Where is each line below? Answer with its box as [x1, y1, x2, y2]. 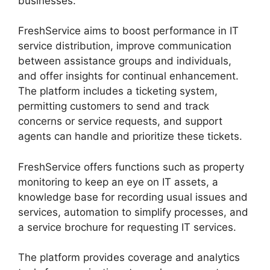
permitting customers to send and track [18, 100, 209, 113]
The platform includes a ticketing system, [18, 85, 218, 98]
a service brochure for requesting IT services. [18, 221, 236, 233]
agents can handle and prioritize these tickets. [18, 130, 242, 143]
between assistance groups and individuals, [18, 55, 231, 67]
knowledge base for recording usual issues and [18, 190, 248, 203]
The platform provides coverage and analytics [18, 251, 240, 264]
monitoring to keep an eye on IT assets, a [18, 175, 218, 188]
